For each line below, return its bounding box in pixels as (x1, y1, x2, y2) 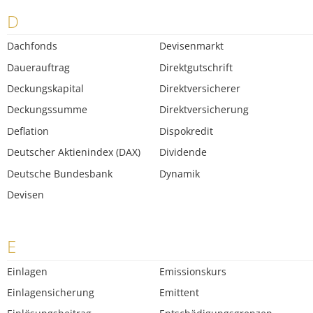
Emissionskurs (159, 264, 227, 278)
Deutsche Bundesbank (7, 166, 112, 180)
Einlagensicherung (7, 285, 94, 299)
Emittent (159, 285, 200, 299)
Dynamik (159, 166, 201, 180)
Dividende (159, 145, 208, 159)
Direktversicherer (159, 81, 241, 95)
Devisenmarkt (159, 39, 224, 53)
